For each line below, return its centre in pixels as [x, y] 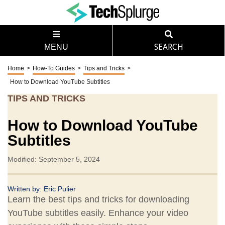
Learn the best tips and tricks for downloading [98, 199]
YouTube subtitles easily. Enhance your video [98, 213]
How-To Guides [54, 68]
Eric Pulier [60, 189]
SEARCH [168, 47]
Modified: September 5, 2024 [54, 159]
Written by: [26, 189]
